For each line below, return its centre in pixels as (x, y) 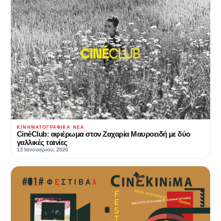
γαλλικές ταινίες (42, 142)
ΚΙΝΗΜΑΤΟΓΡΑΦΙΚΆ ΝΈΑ (51, 127)
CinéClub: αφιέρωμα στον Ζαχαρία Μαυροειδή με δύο (104, 134)
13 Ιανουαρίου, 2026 (42, 149)
